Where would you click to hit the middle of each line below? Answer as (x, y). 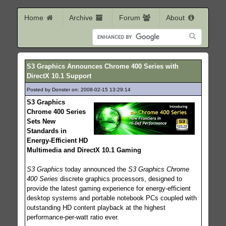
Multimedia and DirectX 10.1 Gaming (84, 150)
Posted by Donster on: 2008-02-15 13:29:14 (79, 89)
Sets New (41, 121)
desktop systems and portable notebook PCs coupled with (111, 198)
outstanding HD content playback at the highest (96, 207)
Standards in (46, 131)
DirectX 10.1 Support (59, 76)
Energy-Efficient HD (57, 140)
